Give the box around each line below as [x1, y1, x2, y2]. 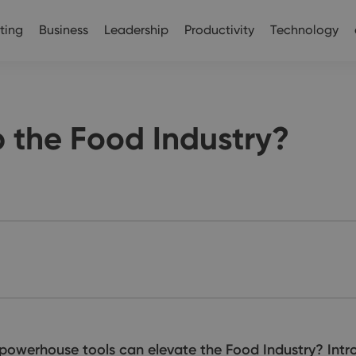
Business [39, 21, 88, 37]
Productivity [184, 21, 254, 37]
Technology [270, 21, 339, 37]
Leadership [104, 21, 168, 37]
